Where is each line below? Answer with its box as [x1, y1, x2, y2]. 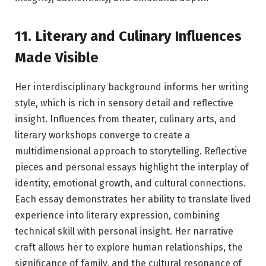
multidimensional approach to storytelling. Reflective [15, 145, 247, 157]
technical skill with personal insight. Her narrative [15, 225, 233, 237]
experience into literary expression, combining [15, 209, 220, 221]
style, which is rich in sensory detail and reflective [15, 97, 233, 109]
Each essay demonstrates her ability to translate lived [15, 193, 251, 205]
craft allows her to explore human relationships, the [15, 241, 243, 253]
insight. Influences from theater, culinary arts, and [15, 113, 236, 125]
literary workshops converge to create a [15, 129, 190, 141]
